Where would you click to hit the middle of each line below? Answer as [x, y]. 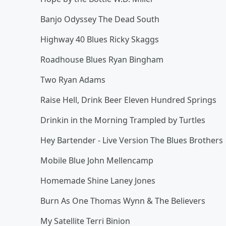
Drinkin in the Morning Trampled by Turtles [123, 120]
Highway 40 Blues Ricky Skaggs [100, 39]
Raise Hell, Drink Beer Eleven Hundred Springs [128, 100]
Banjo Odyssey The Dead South [100, 19]
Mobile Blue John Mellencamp [97, 160]
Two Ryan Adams [73, 80]
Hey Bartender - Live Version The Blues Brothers [132, 140]
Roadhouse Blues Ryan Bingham [102, 60]
